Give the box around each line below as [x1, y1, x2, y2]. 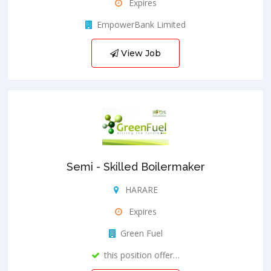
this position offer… [104, 249, 180, 261]
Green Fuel [120, 227, 163, 239]
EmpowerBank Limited [97, 19, 186, 31]
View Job [119, 48, 161, 59]
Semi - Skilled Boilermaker [66, 160, 205, 173]
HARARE [122, 183, 158, 195]
